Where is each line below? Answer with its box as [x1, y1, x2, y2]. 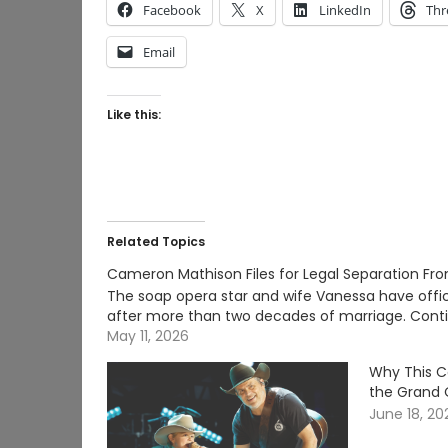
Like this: [107, 106, 161, 123]
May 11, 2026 [107, 326, 189, 346]
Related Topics [107, 233, 205, 250]
